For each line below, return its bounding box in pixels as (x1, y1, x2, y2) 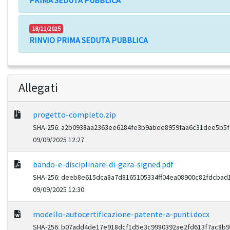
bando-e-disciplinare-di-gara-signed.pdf (33, 159, 174, 170)
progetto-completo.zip (33, 109, 116, 120)
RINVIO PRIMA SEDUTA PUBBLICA (29, 35, 148, 46)
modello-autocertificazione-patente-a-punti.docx (33, 209, 209, 220)
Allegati (18, 80, 58, 96)
